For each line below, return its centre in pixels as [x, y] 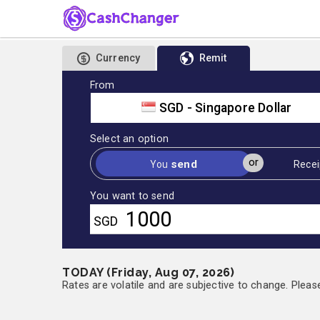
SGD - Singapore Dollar [226, 108]
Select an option [129, 139]
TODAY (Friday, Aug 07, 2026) [148, 272]
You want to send [132, 196]
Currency [118, 58]
